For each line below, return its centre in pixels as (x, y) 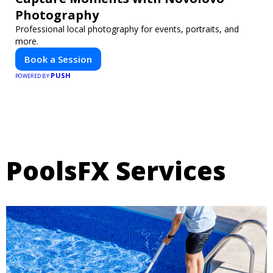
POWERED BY (33, 76)
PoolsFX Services (116, 171)
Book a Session (58, 59)
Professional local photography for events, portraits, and (127, 29)
